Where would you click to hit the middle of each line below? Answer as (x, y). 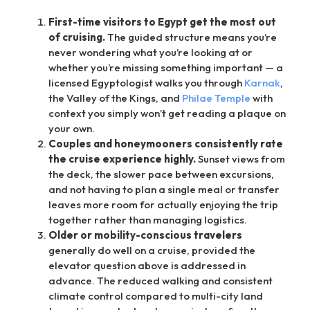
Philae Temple (216, 98)
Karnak (262, 83)
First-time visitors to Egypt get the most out (162, 22)
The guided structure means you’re (191, 37)
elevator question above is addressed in (147, 266)
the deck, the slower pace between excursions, (161, 174)
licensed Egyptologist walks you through (146, 83)
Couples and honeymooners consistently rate (166, 144)
